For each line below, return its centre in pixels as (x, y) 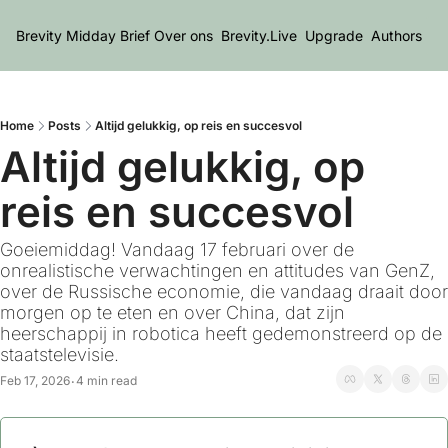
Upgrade (334, 35)
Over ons (183, 35)
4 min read (106, 380)
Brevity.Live (259, 35)
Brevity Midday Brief (83, 35)
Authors (396, 35)
